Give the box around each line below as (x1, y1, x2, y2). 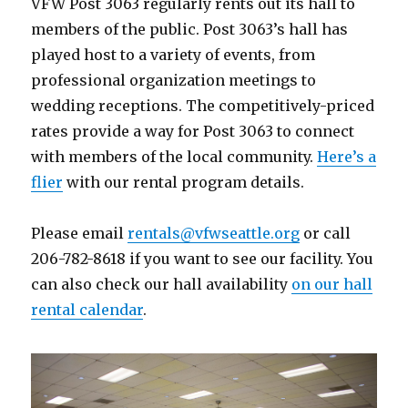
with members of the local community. (31, 148, 318, 167)
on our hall (291, 275, 373, 294)
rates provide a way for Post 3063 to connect (31, 122, 355, 141)
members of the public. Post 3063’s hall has (31, 20, 349, 39)
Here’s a (317, 148, 377, 167)
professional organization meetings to (31, 71, 317, 90)
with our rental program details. (63, 173, 305, 192)
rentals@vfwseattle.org (127, 224, 301, 243)
